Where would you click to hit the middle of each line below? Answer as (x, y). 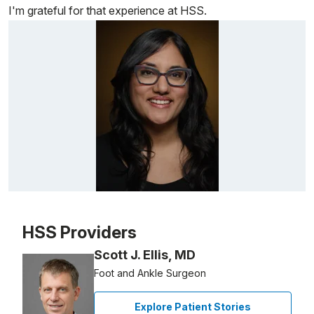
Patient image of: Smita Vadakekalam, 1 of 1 (117, 216)
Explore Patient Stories (193, 306)
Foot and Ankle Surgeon (150, 273)
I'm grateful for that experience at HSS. (108, 10)
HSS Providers (80, 232)
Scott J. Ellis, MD (145, 254)
